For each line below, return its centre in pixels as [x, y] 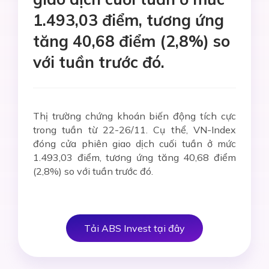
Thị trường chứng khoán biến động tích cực [134, 116]
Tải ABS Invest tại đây [134, 228]
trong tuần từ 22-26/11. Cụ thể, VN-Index [134, 130]
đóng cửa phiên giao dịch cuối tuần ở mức [134, 144]
